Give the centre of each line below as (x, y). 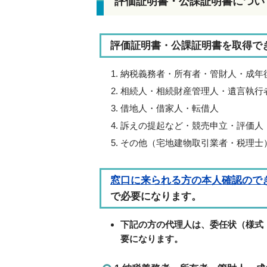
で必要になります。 (156, 196)
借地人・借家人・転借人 (170, 108)
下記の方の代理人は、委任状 (178, 224)
